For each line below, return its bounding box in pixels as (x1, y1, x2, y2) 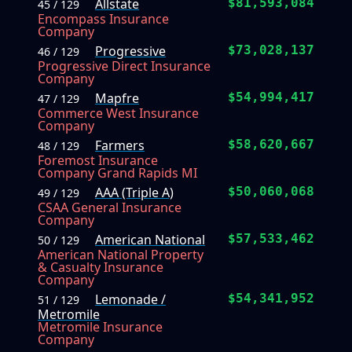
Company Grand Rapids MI (38, 164, 197, 182)
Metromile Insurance (38, 318, 163, 336)
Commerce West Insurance (38, 104, 199, 123)
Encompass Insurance (38, 10, 169, 28)
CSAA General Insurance (38, 199, 181, 217)
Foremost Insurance (38, 152, 158, 170)
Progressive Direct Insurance (38, 57, 211, 75)
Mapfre (95, 90, 139, 108)
